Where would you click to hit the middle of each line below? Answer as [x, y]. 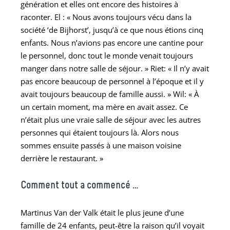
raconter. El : [44, 17]
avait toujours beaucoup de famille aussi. [93, 94]
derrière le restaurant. [59, 158]
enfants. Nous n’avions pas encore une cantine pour [112, 42]
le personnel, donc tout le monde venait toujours [107, 55]
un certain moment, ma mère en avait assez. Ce [104, 107]
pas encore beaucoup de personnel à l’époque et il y [112, 81]
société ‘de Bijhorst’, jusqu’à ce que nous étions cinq [112, 30]
